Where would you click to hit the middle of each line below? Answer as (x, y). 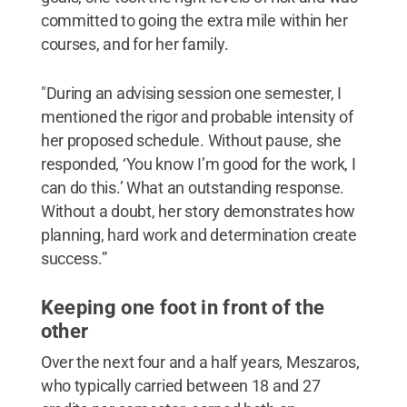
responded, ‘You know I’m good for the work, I (198, 164)
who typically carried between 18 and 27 (180, 385)
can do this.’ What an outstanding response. (193, 187)
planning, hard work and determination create (199, 234)
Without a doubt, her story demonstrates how (198, 211)
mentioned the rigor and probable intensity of (197, 116)
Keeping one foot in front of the (183, 307)
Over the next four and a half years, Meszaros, (200, 362)
